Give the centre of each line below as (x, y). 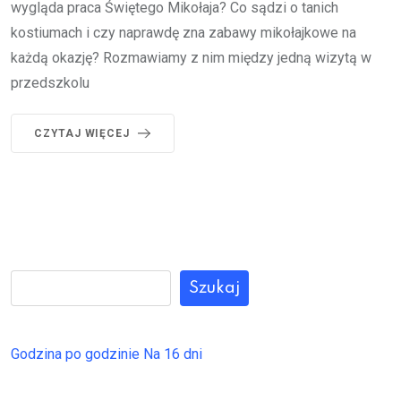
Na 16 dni (173, 354)
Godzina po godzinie (75, 354)
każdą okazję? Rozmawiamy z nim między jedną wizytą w (191, 57)
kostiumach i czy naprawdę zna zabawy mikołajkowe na (183, 32)
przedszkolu (50, 82)
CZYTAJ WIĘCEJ (82, 133)
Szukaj (214, 288)
